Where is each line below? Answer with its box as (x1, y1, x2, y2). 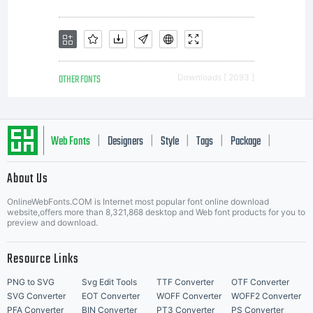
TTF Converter (156, 277, 214, 287)
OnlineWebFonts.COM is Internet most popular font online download (7, 196, 269, 207)
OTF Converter (231, 277, 289, 287)
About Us (7, 169, 48, 189)
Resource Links (7, 249, 79, 270)
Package (231, 133, 261, 151)
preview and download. (7, 217, 98, 228)
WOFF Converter (156, 291, 221, 301)
